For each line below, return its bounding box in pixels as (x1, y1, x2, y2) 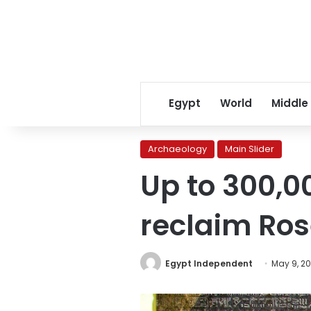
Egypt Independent (165, 258, 253, 269)
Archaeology (148, 142, 207, 155)
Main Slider (225, 142, 274, 155)
